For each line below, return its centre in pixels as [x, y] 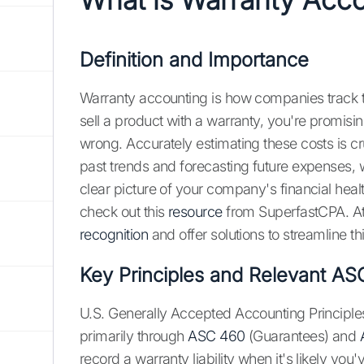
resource [195, 212]
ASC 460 [217, 336]
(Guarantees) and [302, 336]
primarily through [134, 336]
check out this [124, 212]
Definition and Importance [194, 60]
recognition [114, 235]
